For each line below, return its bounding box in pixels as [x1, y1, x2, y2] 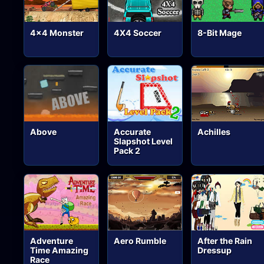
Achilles [197, 127, 231, 137]
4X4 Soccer [114, 27, 162, 38]
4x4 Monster [30, 27, 84, 38]
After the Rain [197, 236, 253, 246]
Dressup [197, 245, 232, 256]
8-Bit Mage [197, 27, 242, 38]
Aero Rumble [114, 236, 167, 246]
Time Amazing [30, 245, 89, 256]
